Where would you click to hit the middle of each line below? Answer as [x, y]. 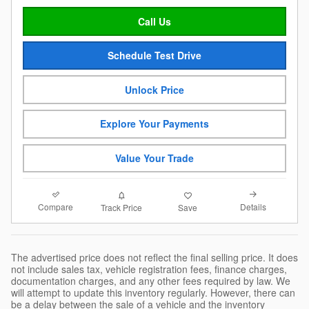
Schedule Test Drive [154, 56]
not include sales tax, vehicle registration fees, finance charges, [149, 269]
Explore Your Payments [154, 124]
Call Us [154, 21]
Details [253, 207]
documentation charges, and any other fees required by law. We [151, 281]
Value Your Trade [154, 158]
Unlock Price [154, 89]
